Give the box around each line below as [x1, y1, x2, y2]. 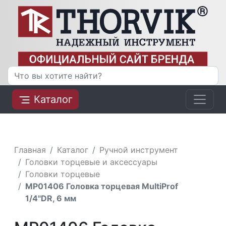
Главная [14, 144, 46, 155]
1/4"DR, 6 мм [25, 193, 77, 203]
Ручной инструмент [99, 144, 179, 155]
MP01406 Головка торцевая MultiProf [25, 181, 179, 191]
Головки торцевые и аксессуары [25, 156, 158, 167]
